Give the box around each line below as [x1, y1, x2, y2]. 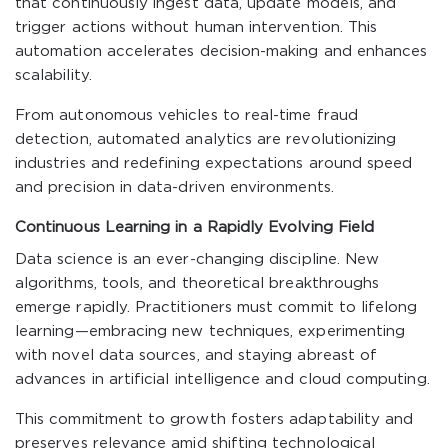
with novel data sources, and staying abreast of [15, 349, 378, 362]
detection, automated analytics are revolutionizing [15, 133, 397, 146]
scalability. [15, 69, 92, 82]
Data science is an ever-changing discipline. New [15, 253, 380, 266]
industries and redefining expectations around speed [15, 157, 413, 170]
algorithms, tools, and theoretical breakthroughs [15, 277, 380, 290]
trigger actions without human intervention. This [15, 21, 378, 34]
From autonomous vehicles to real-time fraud [15, 109, 358, 122]
